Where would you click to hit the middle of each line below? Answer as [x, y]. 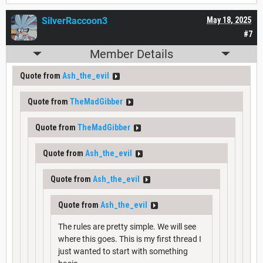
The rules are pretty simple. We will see [127, 226]
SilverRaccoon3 [75, 21]
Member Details [131, 54]
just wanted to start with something [123, 251]
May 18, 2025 [229, 20]
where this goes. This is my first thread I [130, 239]
